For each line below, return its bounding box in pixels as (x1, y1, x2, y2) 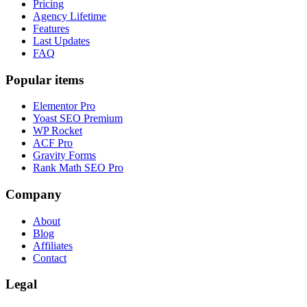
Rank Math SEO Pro (33, 162, 123, 174)
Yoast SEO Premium (33, 112, 123, 125)
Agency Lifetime (33, 10, 106, 22)
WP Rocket (33, 125, 82, 137)
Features (33, 22, 69, 34)
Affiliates (33, 239, 73, 251)
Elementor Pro (33, 100, 95, 112)
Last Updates (33, 34, 90, 47)
